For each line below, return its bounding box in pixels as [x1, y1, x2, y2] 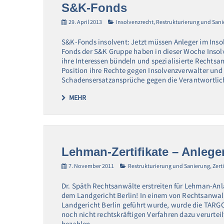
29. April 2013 [68, 18, 102, 26]
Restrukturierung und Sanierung [128, 161, 210, 169]
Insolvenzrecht [116, 18, 153, 26]
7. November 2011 [68, 161, 114, 169]
